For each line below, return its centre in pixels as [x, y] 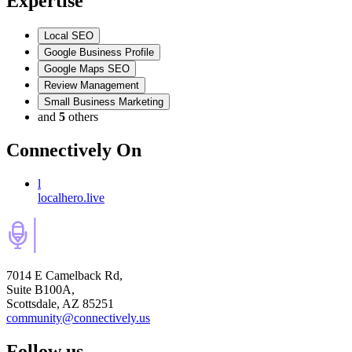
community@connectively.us [78, 318]
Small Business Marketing [104, 102]
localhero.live [71, 198]
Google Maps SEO [87, 69]
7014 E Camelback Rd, [64, 276]
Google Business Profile [99, 53]
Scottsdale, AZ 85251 [60, 304]
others [83, 117]
